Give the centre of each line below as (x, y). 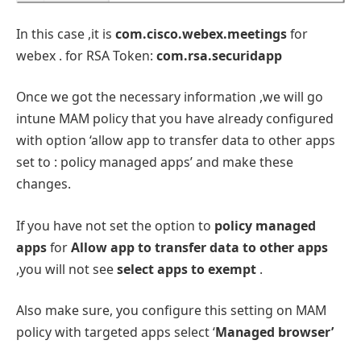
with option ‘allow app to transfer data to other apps (176, 141)
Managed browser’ (274, 332)
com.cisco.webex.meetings (201, 33)
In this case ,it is (66, 33)
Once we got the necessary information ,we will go (170, 97)
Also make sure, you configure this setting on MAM (171, 311)
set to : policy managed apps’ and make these (155, 162)
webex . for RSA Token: (86, 55)
